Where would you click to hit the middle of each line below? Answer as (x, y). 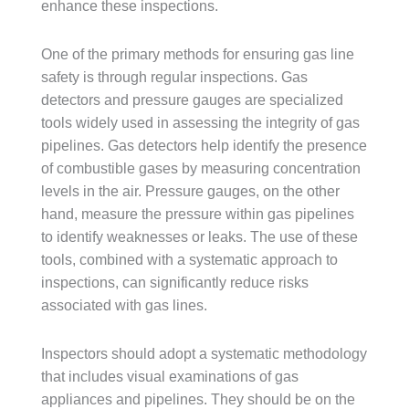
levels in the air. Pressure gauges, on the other (190, 191)
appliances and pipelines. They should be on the (198, 399)
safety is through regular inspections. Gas (174, 77)
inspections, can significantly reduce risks (175, 283)
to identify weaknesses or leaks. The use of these (199, 237)
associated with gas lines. (124, 305)
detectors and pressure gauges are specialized (192, 100)
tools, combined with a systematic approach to (189, 260)
